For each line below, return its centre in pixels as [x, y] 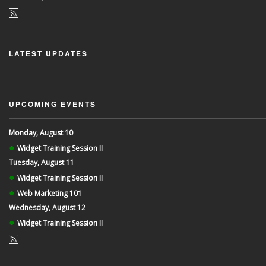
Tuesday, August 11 [42, 163]
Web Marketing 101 [49, 194]
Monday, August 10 [41, 133]
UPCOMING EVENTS [53, 104]
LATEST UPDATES [48, 54]
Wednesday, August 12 [47, 208]
